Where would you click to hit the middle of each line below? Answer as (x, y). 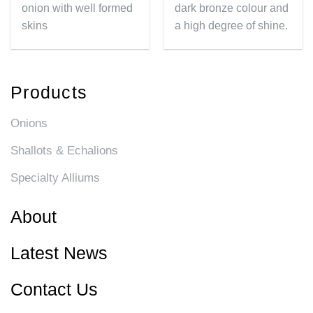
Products (49, 93)
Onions (29, 124)
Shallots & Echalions (64, 151)
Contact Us (54, 290)
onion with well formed (78, 8)
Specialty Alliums (55, 178)
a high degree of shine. (232, 26)
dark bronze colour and (232, 8)
